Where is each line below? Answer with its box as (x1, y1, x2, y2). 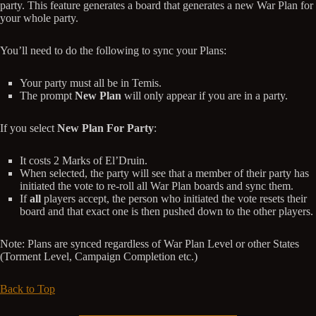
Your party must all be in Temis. (20, 77, 162, 90)
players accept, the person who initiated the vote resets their (41, 193, 307, 205)
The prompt (20, 90, 75, 102)
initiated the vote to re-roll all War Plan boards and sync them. (20, 180, 293, 193)
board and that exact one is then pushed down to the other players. (20, 205, 313, 218)
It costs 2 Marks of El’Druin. (20, 154, 147, 167)
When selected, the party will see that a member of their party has (20, 167, 309, 180)
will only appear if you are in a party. (121, 90, 288, 102)
